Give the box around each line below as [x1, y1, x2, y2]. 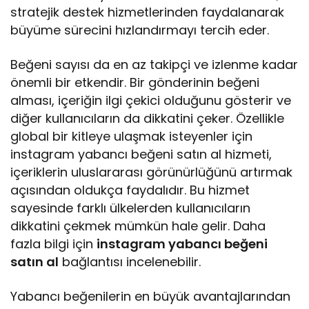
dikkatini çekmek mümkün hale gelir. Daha [10, 217, 266, 235]
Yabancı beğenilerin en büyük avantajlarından [10, 288, 291, 306]
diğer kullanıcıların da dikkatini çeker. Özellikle [10, 110, 285, 128]
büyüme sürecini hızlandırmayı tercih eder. [10, 21, 270, 39]
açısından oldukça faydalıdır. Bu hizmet [10, 181, 250, 199]
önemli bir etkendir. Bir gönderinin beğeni [10, 74, 260, 92]
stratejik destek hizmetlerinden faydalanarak [10, 3, 285, 21]
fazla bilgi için [10, 235, 97, 253]
